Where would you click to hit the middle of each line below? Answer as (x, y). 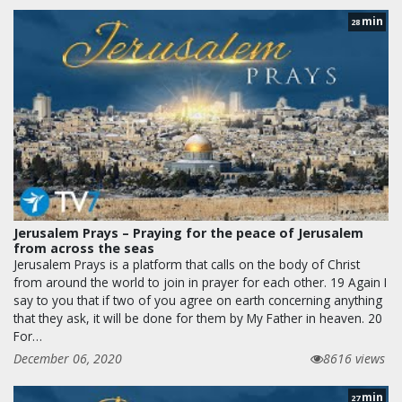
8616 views (354, 358)
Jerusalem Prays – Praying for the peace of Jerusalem (188, 232)
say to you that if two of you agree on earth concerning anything (198, 300)
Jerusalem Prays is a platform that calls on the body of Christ (187, 264)
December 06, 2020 (68, 358)
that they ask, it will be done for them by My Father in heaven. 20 (198, 318)
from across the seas (84, 248)
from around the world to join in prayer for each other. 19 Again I (200, 282)
